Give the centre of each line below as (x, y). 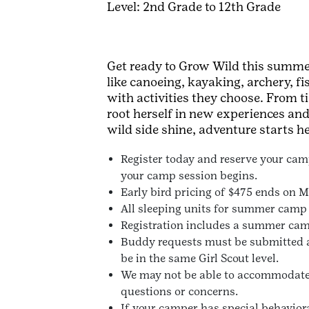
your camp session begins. (189, 176)
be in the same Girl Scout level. (202, 259)
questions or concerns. (179, 292)
